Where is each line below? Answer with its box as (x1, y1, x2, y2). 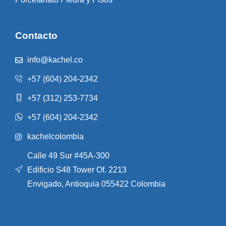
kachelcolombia (27, 132, 84, 141)
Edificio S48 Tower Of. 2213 (27, 165, 127, 175)
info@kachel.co (27, 55, 83, 65)
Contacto (15, 30, 58, 41)
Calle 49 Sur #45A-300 (27, 151, 109, 160)
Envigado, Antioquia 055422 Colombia (27, 180, 165, 189)
